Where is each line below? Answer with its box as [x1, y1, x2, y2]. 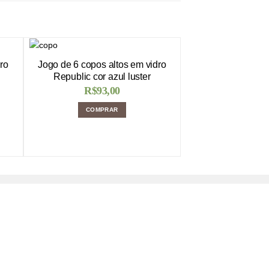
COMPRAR [86, 106, 118, 113]
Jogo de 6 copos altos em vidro [38, 59, 166, 70]
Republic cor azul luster [53, 71, 151, 82]
